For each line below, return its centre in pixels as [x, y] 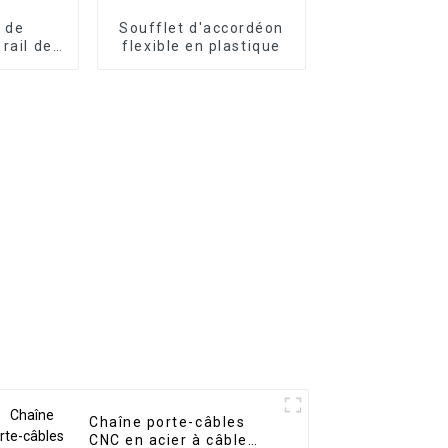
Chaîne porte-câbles [167, 422]
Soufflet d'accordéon [201, 27]
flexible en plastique [201, 45]
